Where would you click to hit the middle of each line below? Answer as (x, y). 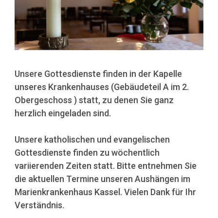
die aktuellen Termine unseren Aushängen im (102, 179)
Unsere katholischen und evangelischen (92, 140)
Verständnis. (39, 205)
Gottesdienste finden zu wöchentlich (87, 153)
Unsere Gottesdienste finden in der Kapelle (98, 74)
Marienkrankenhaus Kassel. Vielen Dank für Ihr (105, 192)
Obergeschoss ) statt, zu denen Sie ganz (94, 100)
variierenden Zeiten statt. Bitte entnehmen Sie (106, 166)
